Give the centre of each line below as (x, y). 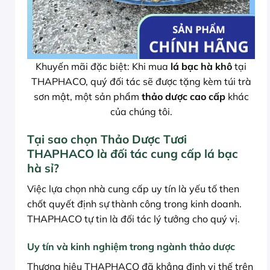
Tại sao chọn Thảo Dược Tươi (107, 140)
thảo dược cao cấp (183, 97)
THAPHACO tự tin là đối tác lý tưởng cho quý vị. (133, 218)
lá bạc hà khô (201, 67)
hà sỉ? (43, 168)
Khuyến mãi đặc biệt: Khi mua (103, 67)
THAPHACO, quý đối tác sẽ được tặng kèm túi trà (141, 82)
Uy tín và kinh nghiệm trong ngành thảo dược (131, 246)
